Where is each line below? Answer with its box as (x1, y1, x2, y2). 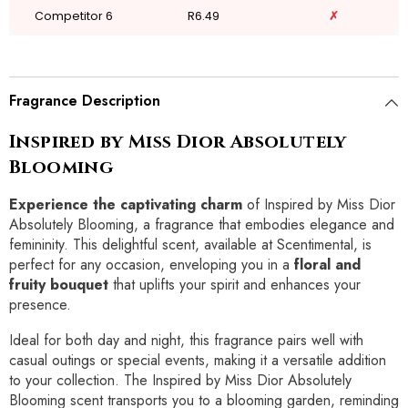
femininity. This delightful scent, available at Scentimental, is (9, 234, 372, 256)
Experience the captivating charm (9, 194, 242, 216)
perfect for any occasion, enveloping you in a (9, 254, 294, 276)
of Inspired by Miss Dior (242, 194, 395, 216)
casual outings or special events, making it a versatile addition (9, 350, 386, 372)
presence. (9, 294, 71, 316)
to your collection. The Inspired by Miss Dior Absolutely (9, 370, 352, 392)
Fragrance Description (9, 90, 160, 112)
